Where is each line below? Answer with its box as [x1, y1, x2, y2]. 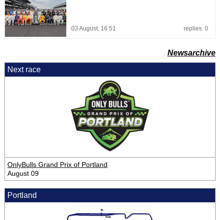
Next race [7, 65, 41, 74]
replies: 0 [183, 25, 208, 32]
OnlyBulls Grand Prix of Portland [7, 160, 108, 168]
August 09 [7, 169, 39, 177]
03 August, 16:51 [71, 25, 116, 32]
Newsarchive [167, 48, 216, 57]
